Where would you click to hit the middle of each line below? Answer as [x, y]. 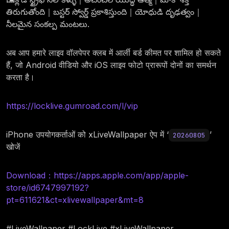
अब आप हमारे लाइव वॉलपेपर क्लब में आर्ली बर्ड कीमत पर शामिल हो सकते [113, 53]
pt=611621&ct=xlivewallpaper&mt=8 [75, 200]
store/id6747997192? [48, 188]
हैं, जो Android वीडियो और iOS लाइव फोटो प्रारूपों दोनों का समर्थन [111, 65]
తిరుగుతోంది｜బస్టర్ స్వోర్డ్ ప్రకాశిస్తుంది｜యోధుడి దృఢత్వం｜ [104, 12]
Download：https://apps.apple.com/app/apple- [97, 176]
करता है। [20, 77]
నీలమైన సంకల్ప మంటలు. [48, 24]
